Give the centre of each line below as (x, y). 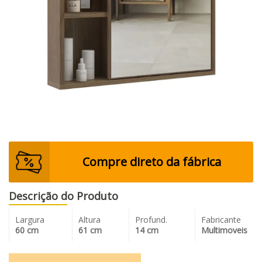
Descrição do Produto (63, 196)
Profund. (151, 219)
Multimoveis (224, 230)
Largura (30, 219)
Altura (89, 219)
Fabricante (221, 219)
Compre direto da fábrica (151, 161)
